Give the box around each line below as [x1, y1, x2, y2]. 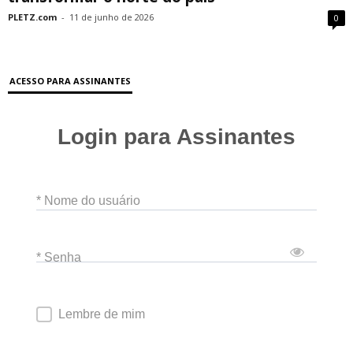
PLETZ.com [8, 11, 57, 24]
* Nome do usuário [36, 193, 140, 207]
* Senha [36, 250, 81, 264]
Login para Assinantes [58, 124, 295, 150]
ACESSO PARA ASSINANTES [9, 75, 131, 87]
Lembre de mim [58, 307, 145, 321]
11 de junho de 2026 [69, 11, 154, 24]
